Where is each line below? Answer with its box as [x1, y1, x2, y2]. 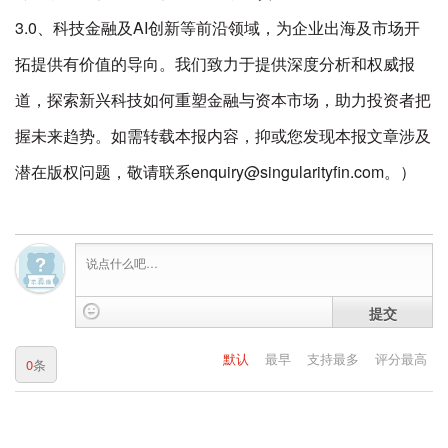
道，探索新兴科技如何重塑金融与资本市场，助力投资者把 [15, 88, 431, 111]
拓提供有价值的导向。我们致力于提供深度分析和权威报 [15, 52, 415, 75]
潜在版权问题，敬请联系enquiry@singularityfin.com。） [15, 160, 416, 183]
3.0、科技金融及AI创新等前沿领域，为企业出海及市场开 [15, 16, 420, 39]
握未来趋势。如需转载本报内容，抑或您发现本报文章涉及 [15, 124, 431, 147]
